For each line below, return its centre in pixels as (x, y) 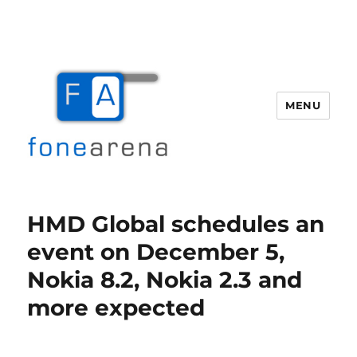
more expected (116, 308)
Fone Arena (84, 199)
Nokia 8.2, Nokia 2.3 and (165, 280)
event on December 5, (156, 252)
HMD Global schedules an (176, 224)
